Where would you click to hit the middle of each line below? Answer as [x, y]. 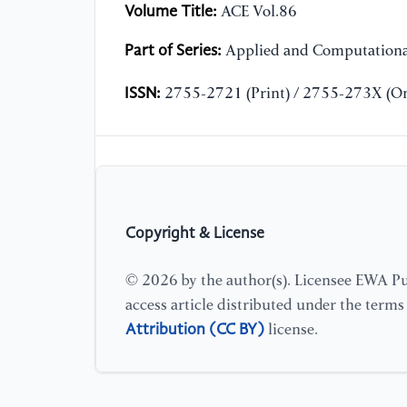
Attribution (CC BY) [195, 329]
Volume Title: [171, 12]
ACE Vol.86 [257, 13]
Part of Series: [173, 51]
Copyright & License [195, 233]
